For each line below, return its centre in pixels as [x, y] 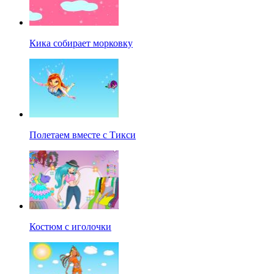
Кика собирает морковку [81, 43]
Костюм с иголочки [70, 227]
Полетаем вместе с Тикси [83, 135]
